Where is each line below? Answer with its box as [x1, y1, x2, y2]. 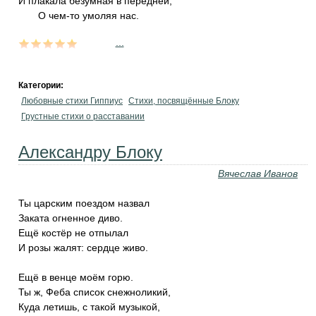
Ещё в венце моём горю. [18, 272, 133, 283]
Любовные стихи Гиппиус [21, 96, 123, 106]
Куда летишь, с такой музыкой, [18, 301, 160, 312]
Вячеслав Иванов [218, 168, 298, 179]
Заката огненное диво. [18, 212, 123, 224]
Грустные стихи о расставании [21, 111, 145, 121]
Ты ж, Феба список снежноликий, [18, 286, 171, 298]
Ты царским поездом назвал [18, 197, 150, 209]
